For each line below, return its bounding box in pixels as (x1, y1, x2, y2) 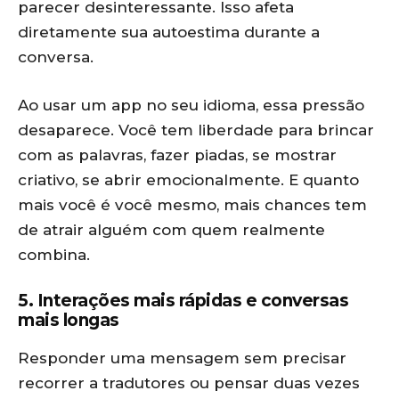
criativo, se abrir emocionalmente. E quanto (18, 171, 359, 189)
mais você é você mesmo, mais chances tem (18, 196, 367, 214)
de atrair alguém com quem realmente (18, 221, 325, 239)
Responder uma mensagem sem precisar (18, 349, 346, 367)
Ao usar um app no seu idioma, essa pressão (18, 96, 364, 114)
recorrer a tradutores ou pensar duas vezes (18, 374, 360, 392)
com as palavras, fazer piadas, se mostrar (18, 146, 337, 164)
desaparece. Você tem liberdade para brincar (18, 121, 374, 139)
